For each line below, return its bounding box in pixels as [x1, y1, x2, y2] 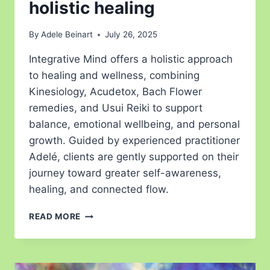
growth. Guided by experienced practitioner [29, 134, 240, 147]
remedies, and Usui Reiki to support [29, 102, 202, 115]
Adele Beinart [41, 30, 93, 40]
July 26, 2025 [105, 30, 158, 40]
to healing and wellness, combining [29, 69, 199, 82]
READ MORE [29, 212, 81, 222]
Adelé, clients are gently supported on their [29, 151, 239, 163]
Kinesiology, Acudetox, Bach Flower [29, 86, 202, 98]
